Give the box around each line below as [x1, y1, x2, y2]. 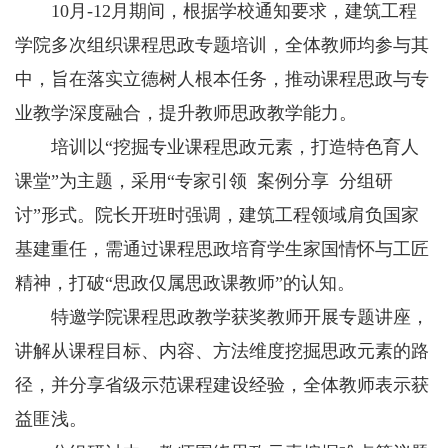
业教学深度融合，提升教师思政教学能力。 [15, 103, 357, 123]
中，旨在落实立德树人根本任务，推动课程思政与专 [15, 69, 429, 89]
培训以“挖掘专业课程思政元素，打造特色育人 [15, 137, 419, 157]
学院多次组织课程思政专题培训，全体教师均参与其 [15, 35, 429, 55]
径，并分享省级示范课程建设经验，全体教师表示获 [15, 375, 429, 395]
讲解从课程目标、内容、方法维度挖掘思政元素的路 [15, 341, 429, 361]
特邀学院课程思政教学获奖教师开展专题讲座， [15, 307, 429, 327]
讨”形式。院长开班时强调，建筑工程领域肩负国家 [15, 205, 419, 225]
